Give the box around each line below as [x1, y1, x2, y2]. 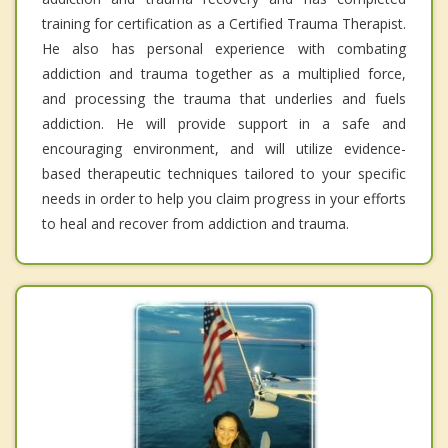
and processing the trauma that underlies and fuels [42, 88, 406, 108]
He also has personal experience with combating [42, 38, 406, 58]
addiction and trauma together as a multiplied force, [42, 63, 406, 83]
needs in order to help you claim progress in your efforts [42, 188, 406, 208]
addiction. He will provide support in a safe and [42, 113, 406, 133]
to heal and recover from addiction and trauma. [42, 213, 349, 233]
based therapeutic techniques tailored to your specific [42, 163, 406, 183]
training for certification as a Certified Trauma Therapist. [42, 13, 406, 33]
